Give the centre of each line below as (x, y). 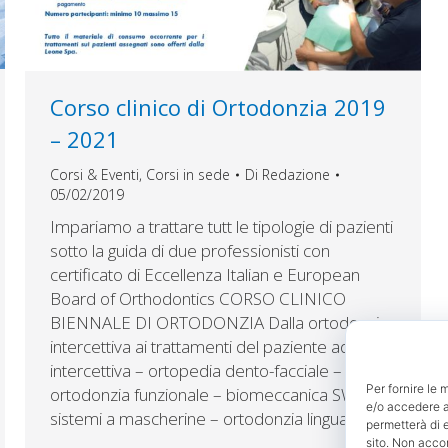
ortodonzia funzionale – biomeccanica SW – (209, 394)
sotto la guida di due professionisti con (190, 250)
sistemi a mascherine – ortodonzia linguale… (211, 418)
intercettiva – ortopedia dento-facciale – (196, 370)
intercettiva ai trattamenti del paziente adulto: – (221, 346)
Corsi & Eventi (94, 174)
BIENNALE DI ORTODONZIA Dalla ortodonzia (219, 322)
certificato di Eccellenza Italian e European (205, 274)
